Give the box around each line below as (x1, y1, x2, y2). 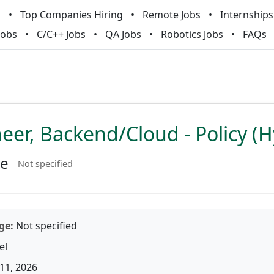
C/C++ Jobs (37, 28, 86, 41)
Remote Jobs (142, 8, 201, 21)
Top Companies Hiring (20, 8, 123, 21)
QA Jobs (105, 28, 141, 41)
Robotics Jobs (161, 28, 223, 41)
